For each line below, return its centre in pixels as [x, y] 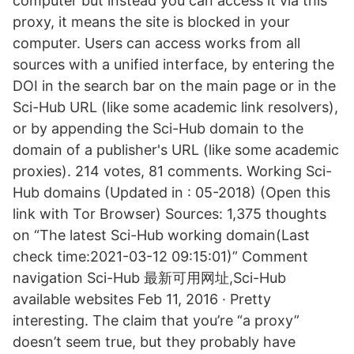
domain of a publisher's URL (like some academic [176, 150]
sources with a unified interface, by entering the [173, 64]
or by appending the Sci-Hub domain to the [158, 128]
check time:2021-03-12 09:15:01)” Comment [160, 256]
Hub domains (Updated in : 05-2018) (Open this [171, 192]
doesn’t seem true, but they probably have [154, 342]
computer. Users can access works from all [156, 43]
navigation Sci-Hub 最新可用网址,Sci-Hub [149, 278]
